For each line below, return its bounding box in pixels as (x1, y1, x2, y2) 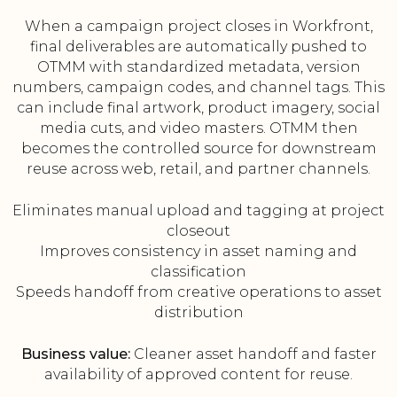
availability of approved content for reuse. (44, 366, 353, 384)
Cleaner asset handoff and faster (129, 346, 377, 363)
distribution (153, 304, 244, 322)
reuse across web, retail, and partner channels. (27, 160, 370, 178)
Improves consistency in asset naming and (40, 243, 357, 261)
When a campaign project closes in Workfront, (24, 18, 373, 35)
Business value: (20, 346, 130, 363)
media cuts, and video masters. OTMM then (39, 120, 358, 137)
